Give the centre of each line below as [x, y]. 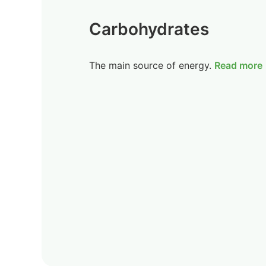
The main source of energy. [150, 65]
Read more [238, 65]
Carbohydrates [149, 29]
